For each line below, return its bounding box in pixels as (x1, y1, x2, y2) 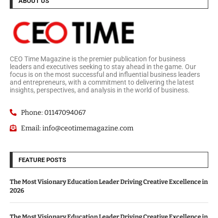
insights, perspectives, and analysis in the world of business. (10, 86, 191, 94)
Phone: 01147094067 (20, 108, 86, 117)
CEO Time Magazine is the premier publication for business (10, 54, 185, 63)
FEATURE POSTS (18, 156, 66, 163)
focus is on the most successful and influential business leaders (10, 70, 200, 78)
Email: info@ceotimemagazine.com (20, 124, 133, 132)
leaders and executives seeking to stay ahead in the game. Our (10, 62, 196, 71)
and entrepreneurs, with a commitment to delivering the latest (10, 78, 194, 86)
